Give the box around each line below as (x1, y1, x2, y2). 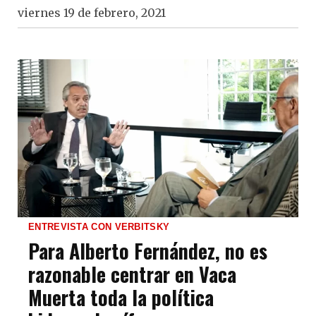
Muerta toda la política (28, 282, 214, 312)
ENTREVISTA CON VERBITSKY (28, 221, 170, 232)
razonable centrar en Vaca (28, 259, 236, 288)
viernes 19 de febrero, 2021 (18, 5, 166, 20)
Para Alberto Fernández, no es (28, 236, 267, 265)
